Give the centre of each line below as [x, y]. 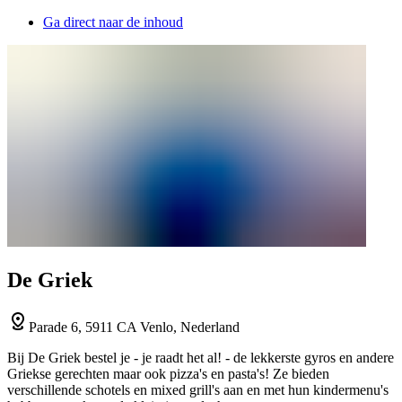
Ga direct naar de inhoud [113, 22]
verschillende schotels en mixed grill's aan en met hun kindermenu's [198, 389]
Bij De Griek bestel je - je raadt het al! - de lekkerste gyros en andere [201, 357]
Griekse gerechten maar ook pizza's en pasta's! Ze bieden [168, 373]
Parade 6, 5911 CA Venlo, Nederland [134, 327]
